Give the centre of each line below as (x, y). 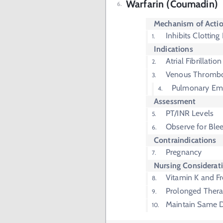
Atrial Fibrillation (194, 61)
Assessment (175, 101)
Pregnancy (184, 152)
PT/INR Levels (190, 113)
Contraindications (185, 140)
